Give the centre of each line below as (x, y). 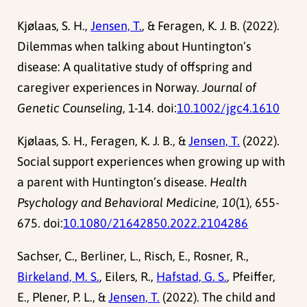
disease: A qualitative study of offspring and (135, 67)
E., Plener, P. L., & (63, 297)
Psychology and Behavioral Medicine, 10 (127, 203)
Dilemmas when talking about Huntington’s (134, 47)
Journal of (230, 88)
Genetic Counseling (70, 108)
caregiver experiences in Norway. (110, 88)
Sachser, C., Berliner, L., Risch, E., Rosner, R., (133, 256)
